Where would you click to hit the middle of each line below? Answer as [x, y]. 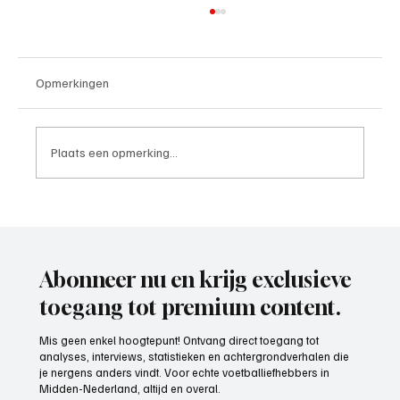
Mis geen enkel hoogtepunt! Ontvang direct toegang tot [179, 341]
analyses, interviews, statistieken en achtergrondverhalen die [195, 357]
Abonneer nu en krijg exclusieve [196, 280]
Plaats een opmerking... [114, 153]
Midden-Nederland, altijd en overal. [130, 389]
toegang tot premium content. [191, 308]
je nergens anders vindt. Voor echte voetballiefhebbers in [185, 373]
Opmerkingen [72, 82]
